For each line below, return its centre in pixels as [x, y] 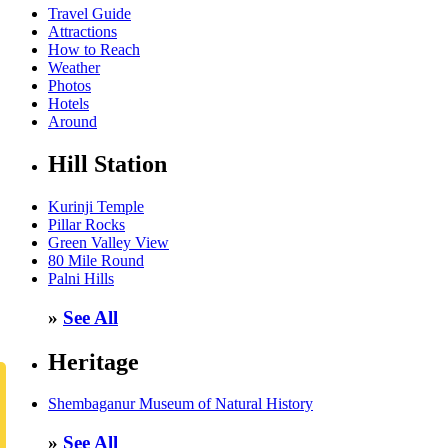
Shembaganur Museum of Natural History [180, 404]
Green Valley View [108, 242]
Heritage [93, 361]
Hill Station [107, 163]
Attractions [82, 32]
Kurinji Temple [96, 206]
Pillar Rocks [86, 224]
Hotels [68, 104]
